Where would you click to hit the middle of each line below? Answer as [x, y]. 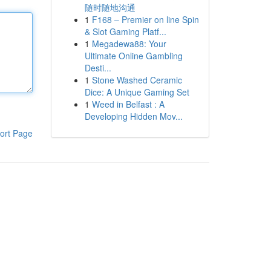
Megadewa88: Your [129, 44]
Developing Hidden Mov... [133, 116]
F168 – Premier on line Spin [145, 19]
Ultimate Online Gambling [133, 56]
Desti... [98, 68]
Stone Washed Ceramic [137, 80]
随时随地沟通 [110, 7]
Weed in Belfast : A [128, 104]
